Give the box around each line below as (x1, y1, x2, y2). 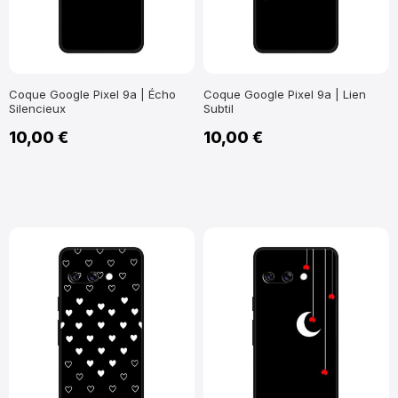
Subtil (203, 101, 234, 116)
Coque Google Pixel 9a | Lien (203, 87, 366, 102)
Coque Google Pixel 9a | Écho (9, 87, 176, 102)
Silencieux (9, 101, 66, 116)
